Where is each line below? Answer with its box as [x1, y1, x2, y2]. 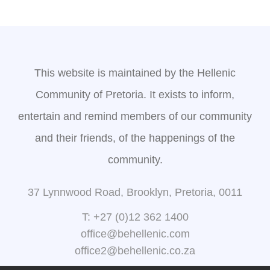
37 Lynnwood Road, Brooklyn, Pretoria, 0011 [28, 186, 242, 199]
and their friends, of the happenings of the [35, 132, 235, 145]
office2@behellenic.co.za [75, 245, 195, 257]
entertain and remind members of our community [18, 110, 252, 123]
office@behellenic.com [80, 228, 190, 240]
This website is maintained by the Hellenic [34, 67, 236, 80]
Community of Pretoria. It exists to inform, [36, 89, 234, 101]
